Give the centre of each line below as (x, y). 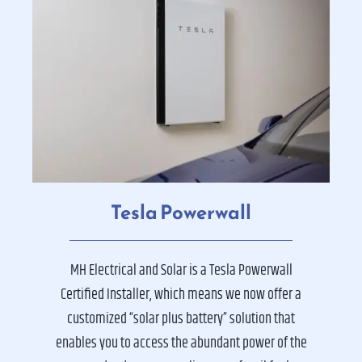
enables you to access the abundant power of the (181, 343)
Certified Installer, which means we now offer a (181, 295)
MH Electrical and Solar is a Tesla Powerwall (181, 270)
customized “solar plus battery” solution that (181, 319)
